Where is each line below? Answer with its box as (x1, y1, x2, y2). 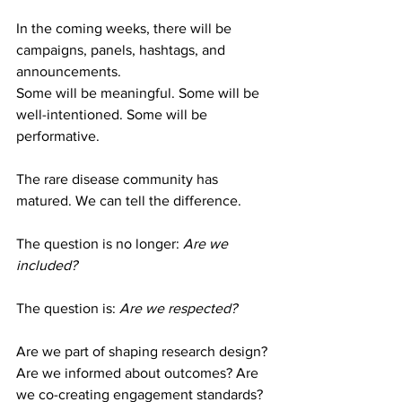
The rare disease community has (16, 170, 222, 187)
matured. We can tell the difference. (16, 192, 241, 208)
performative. (16, 127, 100, 144)
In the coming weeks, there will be (16, 20, 235, 36)
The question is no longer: (16, 235, 183, 251)
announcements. (16, 63, 121, 79)
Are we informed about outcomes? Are (16, 364, 262, 380)
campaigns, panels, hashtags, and (16, 41, 229, 57)
